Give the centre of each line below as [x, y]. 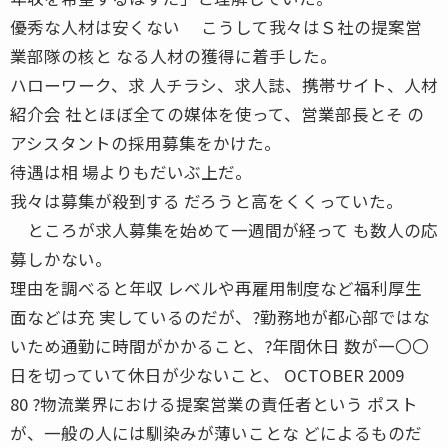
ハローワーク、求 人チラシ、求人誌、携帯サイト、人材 [224, 84]
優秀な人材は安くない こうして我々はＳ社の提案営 [216, 26]
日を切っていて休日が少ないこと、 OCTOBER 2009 [224, 374]
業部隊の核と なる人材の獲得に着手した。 [173, 55]
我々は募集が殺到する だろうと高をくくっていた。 [206, 200]
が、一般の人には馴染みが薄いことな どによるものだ [216, 432]
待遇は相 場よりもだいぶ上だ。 [131, 171]
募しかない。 [61, 258]
